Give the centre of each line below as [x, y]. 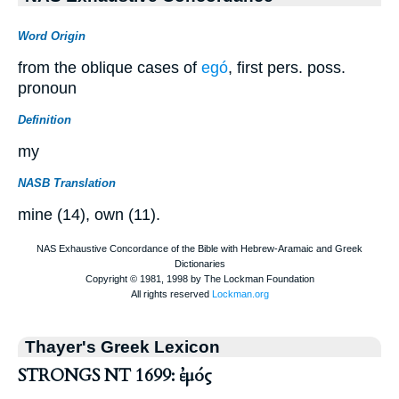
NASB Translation [67, 183]
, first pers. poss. [287, 68]
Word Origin [52, 37]
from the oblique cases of [110, 68]
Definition [45, 120]
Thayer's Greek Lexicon [122, 346]
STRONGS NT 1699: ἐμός [115, 375]
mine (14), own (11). [89, 215]
